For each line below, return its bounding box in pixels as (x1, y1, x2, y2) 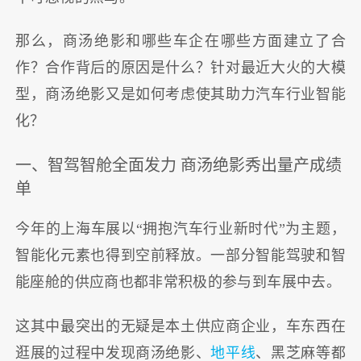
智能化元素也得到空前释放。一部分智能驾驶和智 (15, 247, 346, 264)
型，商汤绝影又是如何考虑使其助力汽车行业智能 (15, 86, 346, 103)
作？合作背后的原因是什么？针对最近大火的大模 (15, 60, 346, 77)
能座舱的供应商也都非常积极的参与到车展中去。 (15, 274, 341, 291)
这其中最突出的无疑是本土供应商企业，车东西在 (15, 317, 346, 334)
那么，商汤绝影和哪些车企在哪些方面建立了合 (15, 33, 346, 50)
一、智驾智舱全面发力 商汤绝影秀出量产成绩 (15, 156, 342, 174)
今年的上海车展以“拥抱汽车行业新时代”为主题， (15, 221, 346, 238)
